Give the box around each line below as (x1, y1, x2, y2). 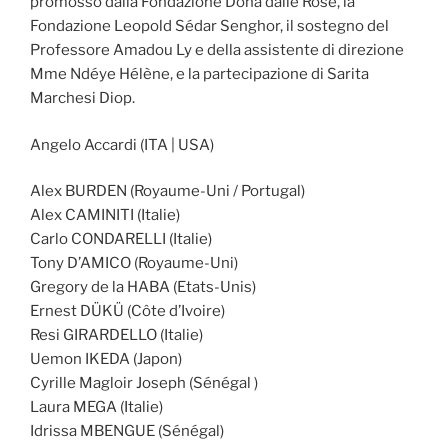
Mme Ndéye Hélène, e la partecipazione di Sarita (30, 65, 369, 83)
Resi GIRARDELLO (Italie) (30, 326, 203, 344)
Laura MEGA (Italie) (30, 398, 163, 416)
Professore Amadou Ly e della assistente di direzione (30, 41, 404, 59)
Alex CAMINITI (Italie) (30, 206, 180, 224)
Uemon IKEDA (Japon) (30, 350, 182, 368)
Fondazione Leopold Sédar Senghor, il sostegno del (30, 17, 389, 35)
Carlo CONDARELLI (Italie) (30, 230, 212, 248)
